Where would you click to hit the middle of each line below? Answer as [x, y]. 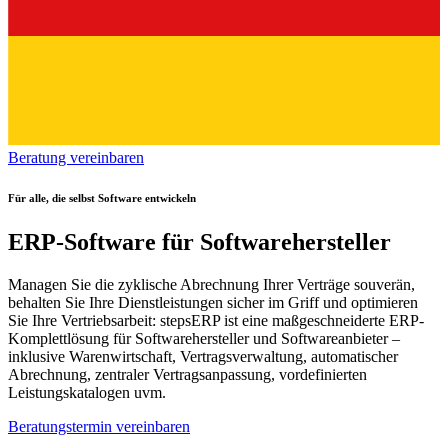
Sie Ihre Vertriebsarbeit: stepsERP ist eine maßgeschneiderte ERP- [216, 321]
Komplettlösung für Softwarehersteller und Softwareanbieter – [204, 339]
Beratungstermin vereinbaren [99, 427]
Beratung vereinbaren [76, 158]
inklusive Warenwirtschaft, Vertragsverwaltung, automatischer [203, 357]
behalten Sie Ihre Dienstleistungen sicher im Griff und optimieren [213, 303]
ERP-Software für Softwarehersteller [199, 242]
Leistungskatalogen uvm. [87, 393]
